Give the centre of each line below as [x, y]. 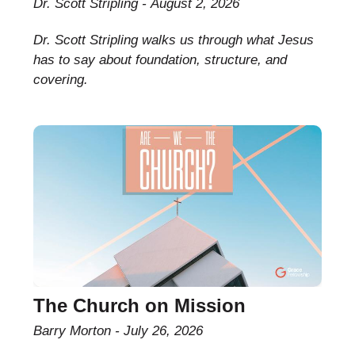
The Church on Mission [140, 306]
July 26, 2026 [164, 331]
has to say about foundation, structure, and [160, 60]
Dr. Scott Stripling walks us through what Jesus [174, 40]
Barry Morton [73, 331]
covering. [61, 80]
